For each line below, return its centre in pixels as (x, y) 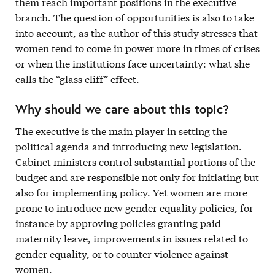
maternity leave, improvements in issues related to (132, 238)
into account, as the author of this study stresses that (137, 32)
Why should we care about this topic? (122, 109)
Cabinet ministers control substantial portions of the (135, 161)
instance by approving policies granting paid (118, 223)
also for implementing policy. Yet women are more (131, 192)
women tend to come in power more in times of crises (137, 48)
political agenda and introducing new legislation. (129, 146)
